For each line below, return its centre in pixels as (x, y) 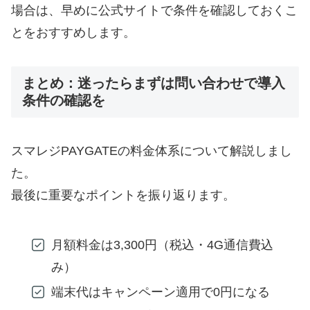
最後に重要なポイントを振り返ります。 (123, 195)
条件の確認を (64, 100)
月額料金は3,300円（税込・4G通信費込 (163, 245)
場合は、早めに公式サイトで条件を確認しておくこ (154, 11)
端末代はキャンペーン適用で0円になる (161, 292)
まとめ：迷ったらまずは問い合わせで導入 (154, 83)
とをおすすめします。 (73, 33)
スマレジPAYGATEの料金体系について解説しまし (152, 151)
